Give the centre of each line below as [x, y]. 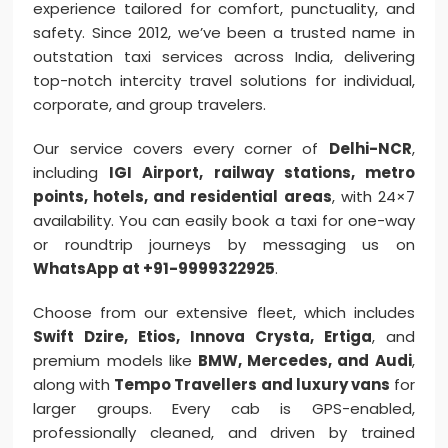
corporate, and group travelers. [150, 105]
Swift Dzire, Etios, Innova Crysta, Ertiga [202, 337]
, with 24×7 [373, 197]
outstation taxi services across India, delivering [224, 57]
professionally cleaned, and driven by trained [224, 433]
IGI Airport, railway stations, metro [262, 173]
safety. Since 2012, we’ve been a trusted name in [224, 33]
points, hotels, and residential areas [182, 197]
